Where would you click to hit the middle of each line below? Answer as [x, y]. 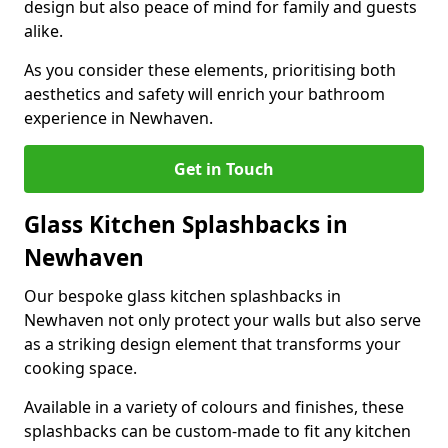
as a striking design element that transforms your [212, 344]
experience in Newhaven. [118, 118]
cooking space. [80, 368]
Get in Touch [224, 169]
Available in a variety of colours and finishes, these [214, 407]
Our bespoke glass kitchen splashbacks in [182, 296]
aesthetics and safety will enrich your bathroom [204, 94]
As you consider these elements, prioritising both [210, 70]
